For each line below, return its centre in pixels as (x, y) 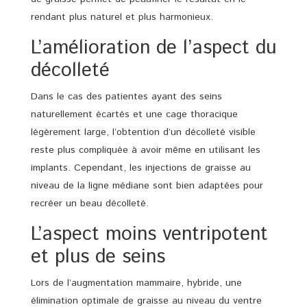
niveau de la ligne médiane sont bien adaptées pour (147, 185)
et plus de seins (98, 257)
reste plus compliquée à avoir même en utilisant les (146, 150)
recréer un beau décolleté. (90, 203)
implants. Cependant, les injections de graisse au (141, 168)
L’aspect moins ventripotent (149, 234)
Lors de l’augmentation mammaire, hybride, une (136, 283)
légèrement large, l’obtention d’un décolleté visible (143, 132)
